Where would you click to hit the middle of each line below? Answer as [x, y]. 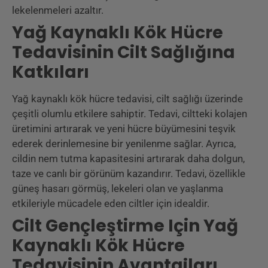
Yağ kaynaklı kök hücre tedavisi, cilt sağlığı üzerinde [127, 99]
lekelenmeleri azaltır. [58, 10]
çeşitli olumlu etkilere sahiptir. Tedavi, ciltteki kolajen [130, 114]
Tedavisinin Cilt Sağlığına [124, 53]
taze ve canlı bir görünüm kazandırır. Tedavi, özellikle [129, 174]
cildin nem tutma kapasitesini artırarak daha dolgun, [128, 159]
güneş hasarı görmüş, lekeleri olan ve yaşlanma [118, 189]
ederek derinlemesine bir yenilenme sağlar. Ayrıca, [124, 144]
